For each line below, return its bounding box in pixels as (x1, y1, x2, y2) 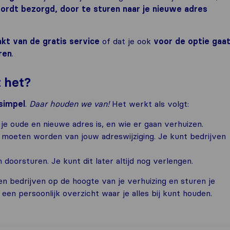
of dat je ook (100, 36, 154, 46)
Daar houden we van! (29, 99, 109, 109)
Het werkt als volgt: (109, 99, 189, 109)
